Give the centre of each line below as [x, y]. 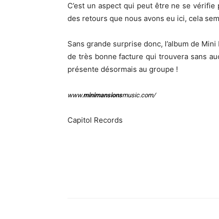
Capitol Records [95, 120]
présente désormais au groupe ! [123, 69]
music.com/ [139, 95]
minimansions [103, 95]
